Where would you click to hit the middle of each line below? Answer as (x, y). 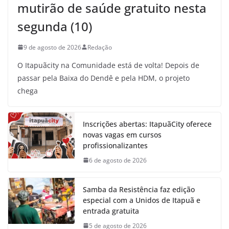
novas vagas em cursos (122, 134)
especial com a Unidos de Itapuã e (142, 200)
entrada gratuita (113, 211)
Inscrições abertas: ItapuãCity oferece (147, 124)
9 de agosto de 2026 (52, 47)
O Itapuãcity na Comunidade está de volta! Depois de (108, 65)
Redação (100, 47)
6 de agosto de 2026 (118, 160)
